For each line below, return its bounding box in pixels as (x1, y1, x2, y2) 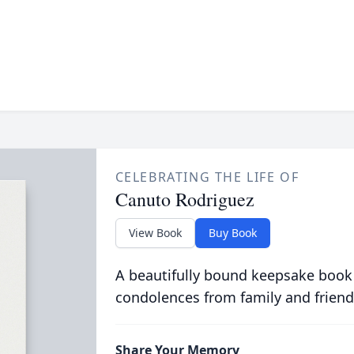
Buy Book (208, 225, 257, 240)
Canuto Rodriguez (115, 186, 254, 212)
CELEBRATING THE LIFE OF (115, 168, 299, 186)
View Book (128, 225, 182, 240)
